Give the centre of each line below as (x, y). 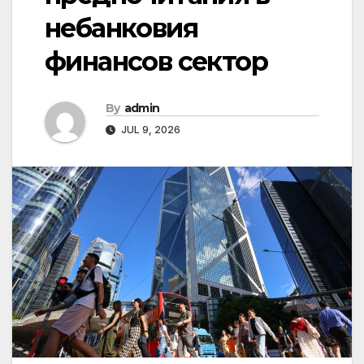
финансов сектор (156, 62)
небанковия (121, 28)
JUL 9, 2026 (149, 130)
